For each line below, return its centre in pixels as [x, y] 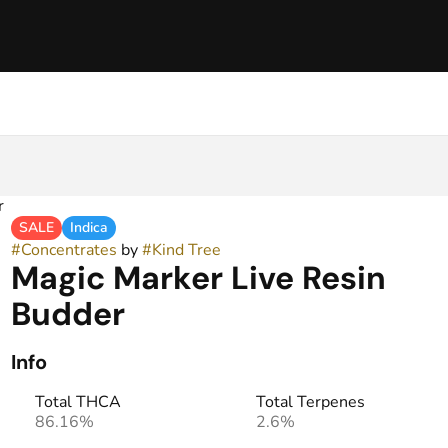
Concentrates [68, 250]
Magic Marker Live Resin [198, 278]
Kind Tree [186, 250]
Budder [67, 314]
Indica [88, 227]
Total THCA [77, 402]
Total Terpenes [310, 402]
